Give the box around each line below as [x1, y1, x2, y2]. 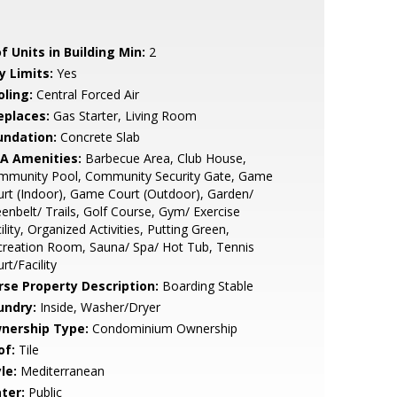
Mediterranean [16, 362, 105, 379]
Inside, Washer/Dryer [35, 299, 160, 315]
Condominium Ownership [88, 320, 237, 337]
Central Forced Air [32, 86, 139, 103]
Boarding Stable [158, 277, 253, 294]
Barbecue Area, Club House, [81, 150, 246, 167]
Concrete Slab [56, 128, 140, 145]
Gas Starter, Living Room [49, 107, 197, 124]
